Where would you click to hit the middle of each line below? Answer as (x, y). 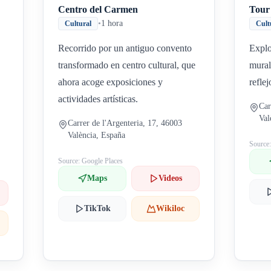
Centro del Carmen (98, 9)
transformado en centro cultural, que (127, 65)
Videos (171, 178)
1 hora (112, 23)
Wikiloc (171, 208)
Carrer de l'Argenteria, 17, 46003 (125, 123)
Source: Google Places (91, 161)
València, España (97, 135)
